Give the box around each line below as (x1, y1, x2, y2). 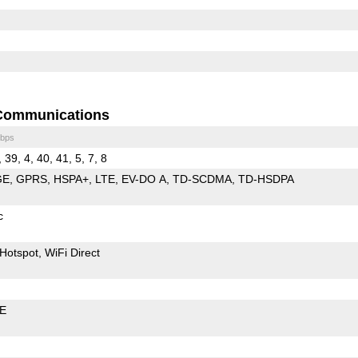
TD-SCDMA (172, 172, 232, 185)
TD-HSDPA (237, 172, 294, 185)
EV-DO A (121, 172, 166, 185)
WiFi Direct (44, 245, 100, 259)
